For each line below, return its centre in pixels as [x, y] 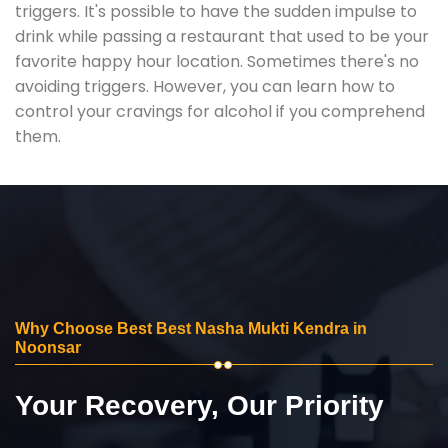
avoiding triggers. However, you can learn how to [205, 86]
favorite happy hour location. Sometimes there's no [217, 61]
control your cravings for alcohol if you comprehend [220, 111]
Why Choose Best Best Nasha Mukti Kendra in [191, 328]
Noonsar [48, 347]
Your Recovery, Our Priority [199, 405]
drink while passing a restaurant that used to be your [222, 36]
